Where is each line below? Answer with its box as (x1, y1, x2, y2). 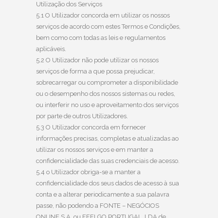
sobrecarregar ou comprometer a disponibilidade (36, 78, 178, 86)
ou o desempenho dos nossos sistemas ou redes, (36, 90, 175, 97)
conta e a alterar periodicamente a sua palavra (36, 190, 169, 198)
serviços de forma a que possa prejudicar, (36, 67, 155, 75)
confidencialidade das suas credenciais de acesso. (36, 157, 180, 164)
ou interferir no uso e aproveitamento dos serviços (36, 101, 179, 109)
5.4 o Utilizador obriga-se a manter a (36, 168, 141, 176)
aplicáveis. (36, 45, 66, 53)
